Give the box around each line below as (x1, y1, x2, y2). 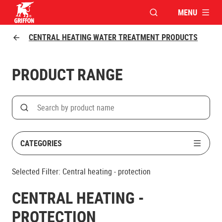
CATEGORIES (20, 137, 62, 149)
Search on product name (24, 106, 120, 120)
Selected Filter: (12, 166, 60, 177)
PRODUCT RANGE (12, 63, 123, 85)
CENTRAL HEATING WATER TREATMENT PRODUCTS (29, 32, 198, 43)
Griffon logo (12, 24, 59, 37)
